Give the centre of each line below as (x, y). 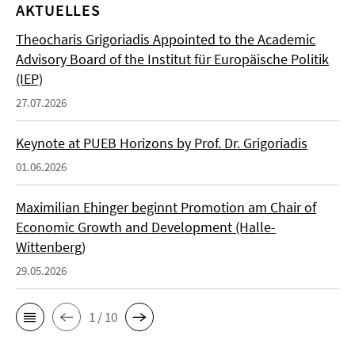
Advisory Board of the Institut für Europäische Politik (172, 59)
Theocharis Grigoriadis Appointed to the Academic (166, 40)
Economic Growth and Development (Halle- (146, 227)
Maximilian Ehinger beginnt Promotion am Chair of (166, 208)
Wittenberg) (51, 247)
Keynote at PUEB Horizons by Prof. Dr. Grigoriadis (162, 143)
